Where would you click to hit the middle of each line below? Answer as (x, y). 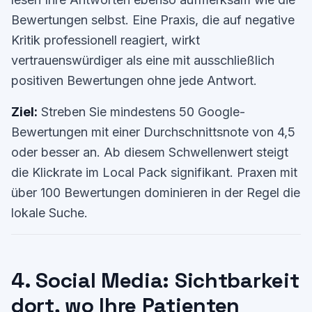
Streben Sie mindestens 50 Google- (141, 112)
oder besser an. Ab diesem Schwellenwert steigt (150, 152)
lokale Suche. (49, 213)
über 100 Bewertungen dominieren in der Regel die (156, 193)
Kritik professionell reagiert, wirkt (106, 40)
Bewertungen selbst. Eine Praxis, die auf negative (153, 20)
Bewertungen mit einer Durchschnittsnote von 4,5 (153, 132)
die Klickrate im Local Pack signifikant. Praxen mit (154, 172)
